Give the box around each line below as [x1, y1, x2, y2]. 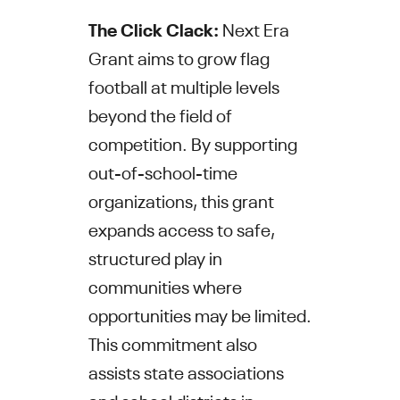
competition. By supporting [87, 129, 297, 154]
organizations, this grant [87, 187, 274, 212]
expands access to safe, [87, 215, 275, 240]
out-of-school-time [87, 158, 237, 183]
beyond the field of [87, 101, 232, 126]
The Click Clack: [87, 15, 222, 40]
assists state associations [87, 358, 284, 383]
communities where [87, 272, 242, 297]
